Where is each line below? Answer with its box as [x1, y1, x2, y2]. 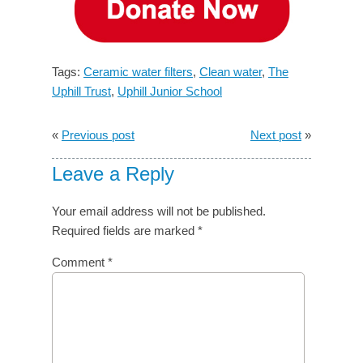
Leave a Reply [52, 163, 174, 186]
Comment [52, 255, 108, 270]
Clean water [199, 65, 262, 79]
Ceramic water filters [83, 65, 193, 79]
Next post [250, 128, 301, 143]
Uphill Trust [52, 84, 111, 99]
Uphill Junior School [117, 84, 222, 99]
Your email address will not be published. [52, 204, 266, 219]
